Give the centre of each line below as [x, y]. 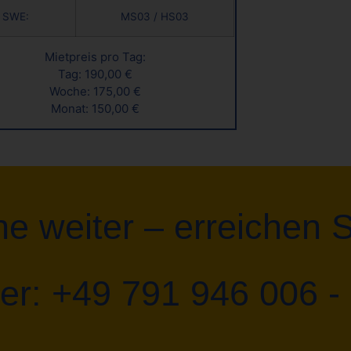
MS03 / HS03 [154, 16]
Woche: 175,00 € [96, 91]
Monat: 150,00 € [96, 108]
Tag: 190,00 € [96, 74]
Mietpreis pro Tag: [96, 56]
